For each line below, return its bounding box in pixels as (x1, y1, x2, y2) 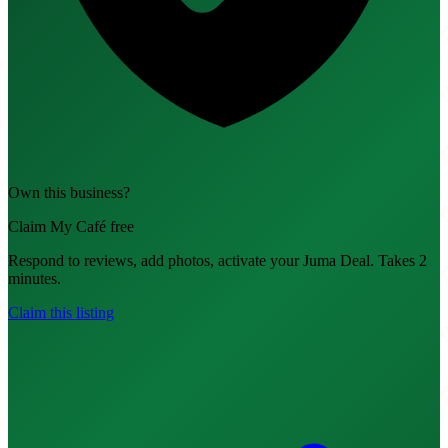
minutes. (8, 270, 61, 288)
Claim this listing (8, 304, 114, 322)
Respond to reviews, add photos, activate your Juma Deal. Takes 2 (8, 252, 427, 270)
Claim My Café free (8, 218, 134, 236)
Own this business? (8, 184, 130, 202)
